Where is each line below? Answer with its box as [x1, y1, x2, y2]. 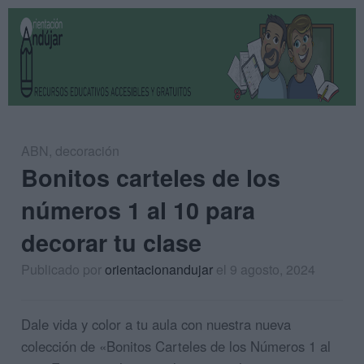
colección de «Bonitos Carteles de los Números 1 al [21, 336, 331, 356]
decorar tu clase [21, 226, 201, 259]
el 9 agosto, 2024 [216, 260, 315, 279]
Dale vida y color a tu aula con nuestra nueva [21, 314, 291, 334]
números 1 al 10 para [21, 193, 255, 227]
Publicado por [21, 260, 105, 279]
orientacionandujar [105, 260, 213, 279]
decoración [55, 141, 119, 160]
